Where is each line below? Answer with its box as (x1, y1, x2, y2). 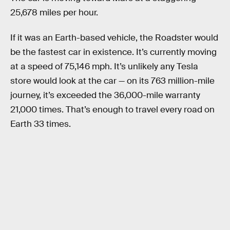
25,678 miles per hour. (10, 7, 98, 18)
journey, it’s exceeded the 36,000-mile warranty (10, 90, 200, 101)
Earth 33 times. (10, 119, 71, 130)
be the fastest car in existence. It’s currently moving (10, 47, 217, 58)
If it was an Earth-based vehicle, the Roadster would (10, 32, 218, 44)
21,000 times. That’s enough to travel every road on (10, 104, 215, 116)
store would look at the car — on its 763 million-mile (10, 75, 215, 87)
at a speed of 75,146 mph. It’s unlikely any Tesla (10, 61, 198, 72)
